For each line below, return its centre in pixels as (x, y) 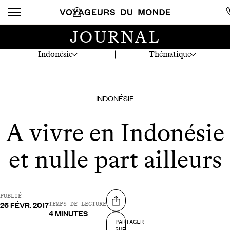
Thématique (170, 54)
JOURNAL (115, 37)
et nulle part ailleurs (115, 160)
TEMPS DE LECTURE (78, 204)
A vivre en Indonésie (115, 133)
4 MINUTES (68, 213)
